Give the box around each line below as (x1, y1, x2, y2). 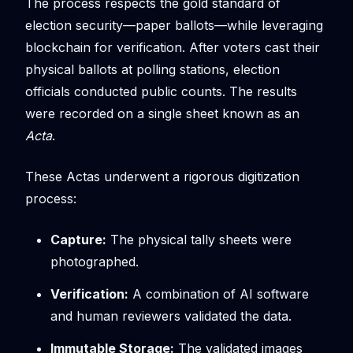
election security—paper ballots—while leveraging (25, 17, 323, 34)
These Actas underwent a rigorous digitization (25, 169, 299, 185)
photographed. (50, 254, 139, 270)
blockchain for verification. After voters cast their (25, 39, 320, 56)
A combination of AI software (128, 285, 309, 302)
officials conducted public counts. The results (25, 84, 297, 100)
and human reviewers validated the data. (50, 307, 292, 324)
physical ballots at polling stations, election (25, 61, 280, 78)
